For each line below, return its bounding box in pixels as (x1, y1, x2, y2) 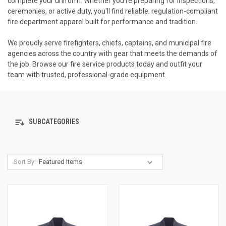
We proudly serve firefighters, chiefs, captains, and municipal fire (8, 38, 211, 47)
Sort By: (13, 157, 36, 165)
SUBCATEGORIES (27, 118, 79, 126)
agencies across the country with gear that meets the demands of (8, 49, 217, 58)
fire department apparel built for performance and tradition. (8, 17, 197, 26)
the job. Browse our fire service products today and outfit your (8, 60, 202, 68)
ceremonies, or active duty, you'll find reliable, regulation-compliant (8, 7, 218, 15)
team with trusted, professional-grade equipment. (8, 70, 166, 79)
